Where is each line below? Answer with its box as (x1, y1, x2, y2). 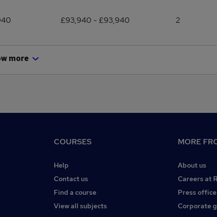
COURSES (54, 137, 92, 147)
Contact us (54, 174, 88, 183)
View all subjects (54, 201, 107, 210)
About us (178, 161, 206, 170)
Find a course (54, 188, 96, 197)
